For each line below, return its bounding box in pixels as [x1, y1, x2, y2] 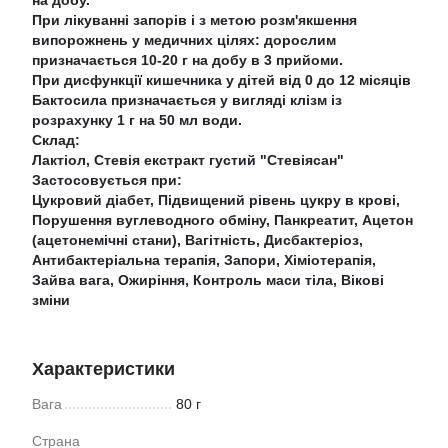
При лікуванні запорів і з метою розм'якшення [32, 12, 357, 28]
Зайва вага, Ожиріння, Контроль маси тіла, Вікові [32, 272, 384, 288]
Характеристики [32, 359, 175, 379]
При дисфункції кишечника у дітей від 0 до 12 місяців [32, 72, 411, 88]
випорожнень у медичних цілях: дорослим [32, 32, 336, 48]
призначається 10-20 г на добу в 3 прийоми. [32, 52, 343, 68]
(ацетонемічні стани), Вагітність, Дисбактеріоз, [32, 232, 363, 248]
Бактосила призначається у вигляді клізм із [32, 92, 342, 108]
